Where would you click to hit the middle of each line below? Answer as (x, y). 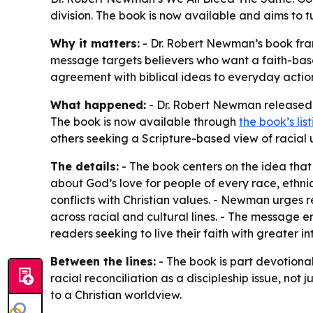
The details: (85, 166)
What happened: (98, 104)
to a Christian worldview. (116, 294)
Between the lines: (103, 261)
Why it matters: (95, 43)
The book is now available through (145, 121)
